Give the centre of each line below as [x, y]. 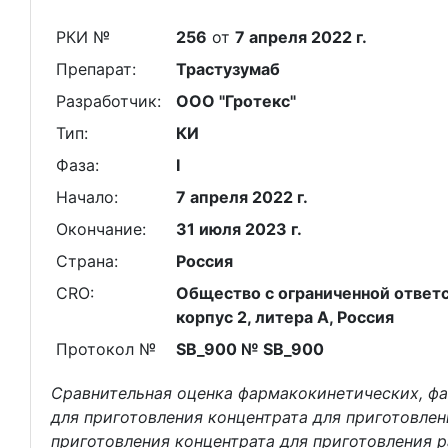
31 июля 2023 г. [238, 229]
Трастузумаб [227, 69]
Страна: [86, 261]
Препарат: [95, 69]
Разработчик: [108, 101]
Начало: [86, 197]
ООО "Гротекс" [235, 101]
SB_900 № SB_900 [249, 349]
